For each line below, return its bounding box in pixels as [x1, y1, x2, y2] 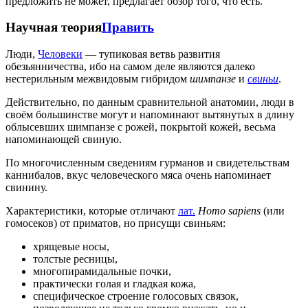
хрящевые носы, [33, 241, 109, 253]
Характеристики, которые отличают [5, 205, 178, 217]
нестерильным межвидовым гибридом [5, 73, 190, 85]
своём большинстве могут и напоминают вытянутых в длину [5, 109, 294, 121]
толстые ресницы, [33, 253, 118, 265]
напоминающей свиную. [5, 133, 122, 146]
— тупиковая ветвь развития [82, 48, 220, 60]
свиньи [247, 73, 278, 85]
